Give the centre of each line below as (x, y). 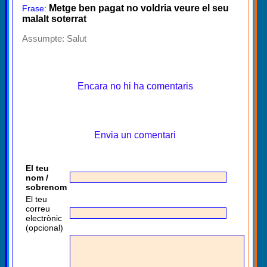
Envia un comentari (135, 135)
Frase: (34, 8)
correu (38, 208)
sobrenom (46, 187)
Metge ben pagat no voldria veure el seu (139, 8)
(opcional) (44, 227)
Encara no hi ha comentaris (135, 86)
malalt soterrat (54, 18)
